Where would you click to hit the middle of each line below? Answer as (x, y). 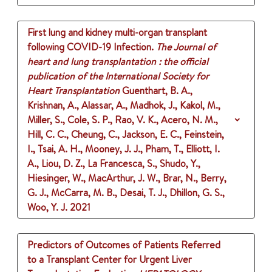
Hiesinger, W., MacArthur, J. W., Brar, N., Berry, (127, 178)
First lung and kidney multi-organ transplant (117, 32)
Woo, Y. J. (47, 207)
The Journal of (186, 47)
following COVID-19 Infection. (90, 47)
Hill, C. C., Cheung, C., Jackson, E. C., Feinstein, (126, 134)
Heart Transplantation (73, 91)
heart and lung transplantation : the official (118, 62)
